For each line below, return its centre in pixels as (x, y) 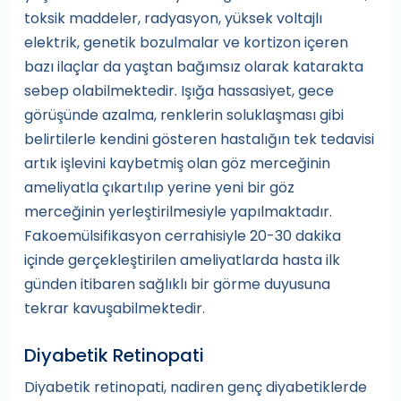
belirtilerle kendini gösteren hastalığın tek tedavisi (199, 139)
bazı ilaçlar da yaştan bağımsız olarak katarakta (194, 67)
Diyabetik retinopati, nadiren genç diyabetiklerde (196, 387)
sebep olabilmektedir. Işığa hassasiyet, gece (179, 91)
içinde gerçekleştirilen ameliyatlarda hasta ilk (182, 260)
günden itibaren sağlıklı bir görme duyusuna (177, 284)
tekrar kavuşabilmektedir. (115, 308)
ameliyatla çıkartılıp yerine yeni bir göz (159, 188)
